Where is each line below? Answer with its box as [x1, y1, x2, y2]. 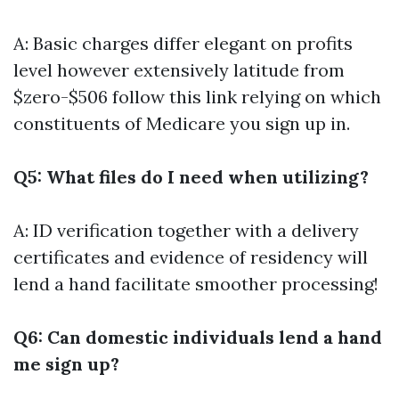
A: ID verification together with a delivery [13, 219, 359, 241]
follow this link [112, 85, 237, 108]
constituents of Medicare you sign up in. [13, 112, 350, 134]
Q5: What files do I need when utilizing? [13, 166, 369, 188]
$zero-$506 [13, 85, 112, 108]
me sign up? [13, 353, 119, 375]
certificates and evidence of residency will [13, 246, 368, 268]
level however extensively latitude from [13, 59, 345, 81]
